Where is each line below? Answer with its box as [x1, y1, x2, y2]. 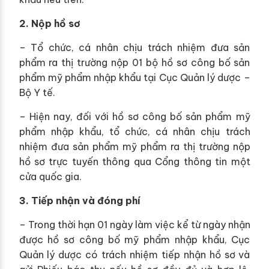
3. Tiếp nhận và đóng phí [19, 194, 141, 207]
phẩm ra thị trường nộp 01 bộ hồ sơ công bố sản [19, 56, 250, 68]
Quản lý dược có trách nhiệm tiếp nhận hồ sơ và [19, 248, 250, 261]
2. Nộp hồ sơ [19, 17, 80, 29]
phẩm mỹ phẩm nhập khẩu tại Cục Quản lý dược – [19, 71, 250, 83]
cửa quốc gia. [19, 170, 82, 183]
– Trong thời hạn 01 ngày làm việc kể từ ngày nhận [19, 218, 250, 231]
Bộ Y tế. [19, 86, 55, 98]
